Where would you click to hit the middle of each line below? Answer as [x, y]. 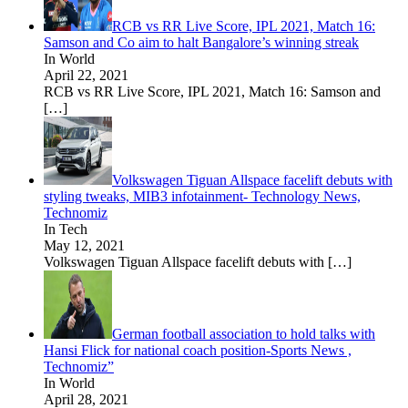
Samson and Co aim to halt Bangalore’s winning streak [201, 42]
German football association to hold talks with [244, 334]
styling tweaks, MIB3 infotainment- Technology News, [202, 196]
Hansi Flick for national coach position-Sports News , [198, 350]
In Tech [66, 229]
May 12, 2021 [84, 245]
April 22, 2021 [86, 75]
